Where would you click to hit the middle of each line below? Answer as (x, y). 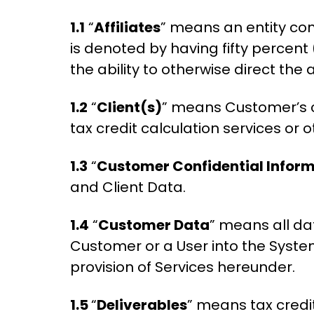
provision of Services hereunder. (183, 267)
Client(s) (129, 107)
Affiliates (127, 27)
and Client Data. (128, 187)
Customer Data (154, 225)
